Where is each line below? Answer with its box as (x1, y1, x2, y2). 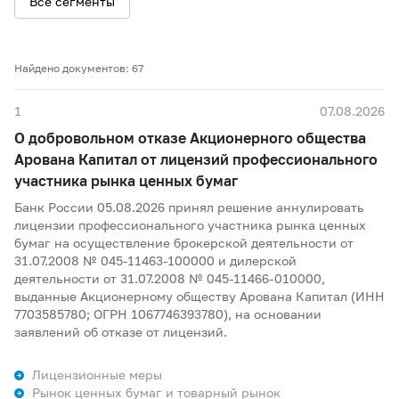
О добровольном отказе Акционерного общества (14, 129, 366, 146)
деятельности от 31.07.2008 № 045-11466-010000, (14, 271, 325, 286)
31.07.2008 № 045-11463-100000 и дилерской (14, 253, 297, 268)
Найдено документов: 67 (14, 61, 143, 75)
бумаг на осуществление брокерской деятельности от (14, 235, 354, 250)
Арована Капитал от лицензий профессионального (14, 151, 378, 167)
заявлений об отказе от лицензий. (14, 324, 227, 339)
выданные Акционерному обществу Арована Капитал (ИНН (14, 289, 385, 304)
